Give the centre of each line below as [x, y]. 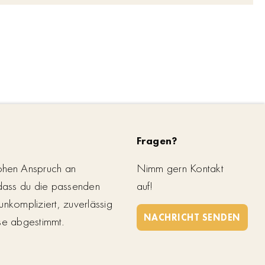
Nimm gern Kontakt [180, 168]
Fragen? [157, 140]
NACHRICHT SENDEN [192, 217]
